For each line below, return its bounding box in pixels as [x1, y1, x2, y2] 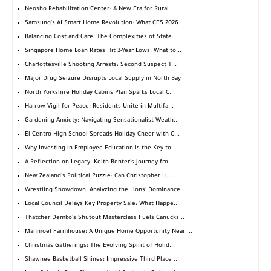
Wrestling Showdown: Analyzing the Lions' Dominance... [25, 187, 186, 194]
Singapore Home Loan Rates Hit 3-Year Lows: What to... [25, 48, 181, 55]
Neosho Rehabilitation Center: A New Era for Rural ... [25, 6, 176, 13]
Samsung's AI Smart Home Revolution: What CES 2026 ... [25, 20, 186, 27]
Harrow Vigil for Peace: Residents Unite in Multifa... [25, 103, 174, 111]
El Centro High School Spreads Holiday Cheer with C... [25, 131, 180, 139]
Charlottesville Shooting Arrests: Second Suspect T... [25, 62, 177, 69]
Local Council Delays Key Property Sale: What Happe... [25, 201, 179, 208]
